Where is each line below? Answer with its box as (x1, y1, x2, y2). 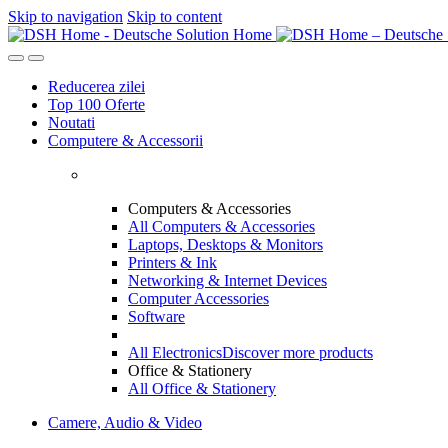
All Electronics (128, 344, 222, 361)
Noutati (48, 114, 95, 131)
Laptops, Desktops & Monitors (128, 236, 323, 253)
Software (128, 308, 185, 325)
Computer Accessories (128, 290, 269, 307)
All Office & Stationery (128, 380, 276, 397)
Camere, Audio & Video (48, 414, 202, 431)
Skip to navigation (8, 8, 123, 25)
